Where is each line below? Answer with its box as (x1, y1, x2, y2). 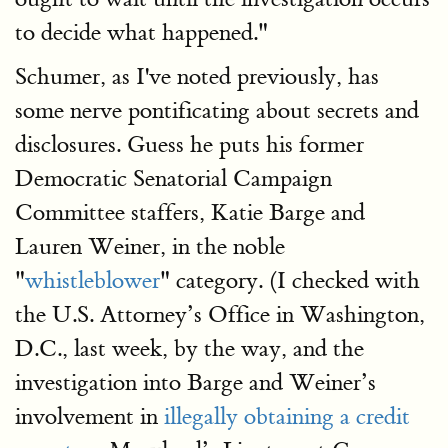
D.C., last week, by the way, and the (15, 334, 364, 363)
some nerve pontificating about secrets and (15, 96, 419, 125)
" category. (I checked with (160, 266, 420, 295)
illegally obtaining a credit (164, 402, 410, 431)
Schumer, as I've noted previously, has (15, 62, 379, 91)
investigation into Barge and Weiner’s (15, 368, 376, 397)
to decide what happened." (15, 18, 268, 47)
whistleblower (25, 266, 160, 295)
